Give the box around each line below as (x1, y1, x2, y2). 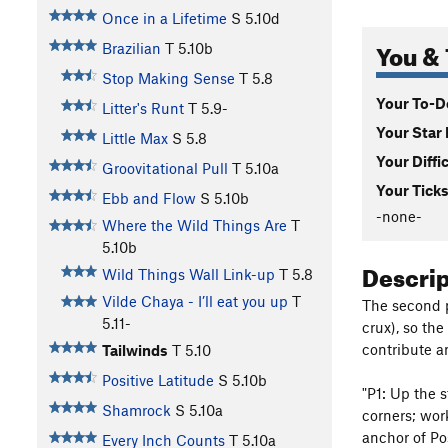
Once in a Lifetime (101, 9, 227, 28)
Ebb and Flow (101, 189, 196, 208)
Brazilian (101, 39, 161, 58)
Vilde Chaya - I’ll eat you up (101, 292, 288, 311)
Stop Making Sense (101, 69, 235, 88)
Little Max (101, 129, 168, 148)
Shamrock (101, 401, 171, 420)
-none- (376, 206, 422, 225)
